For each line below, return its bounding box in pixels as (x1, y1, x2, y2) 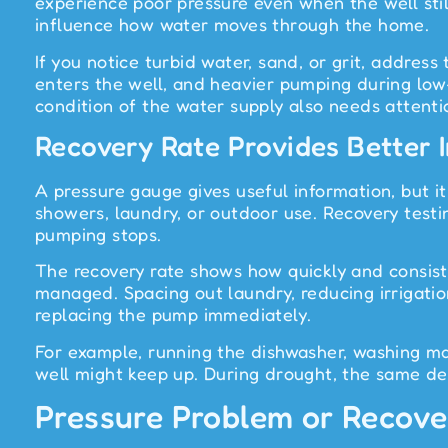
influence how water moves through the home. (35, 13, 430, 36)
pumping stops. (35, 223, 162, 246)
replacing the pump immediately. (35, 303, 312, 326)
